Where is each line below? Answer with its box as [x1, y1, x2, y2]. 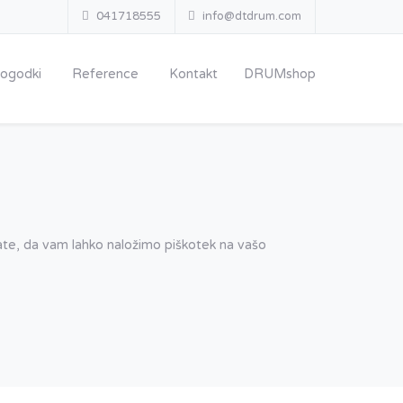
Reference [72, 67, 139, 83]
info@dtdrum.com [202, 9, 301, 24]
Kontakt [169, 67, 218, 83]
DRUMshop [244, 67, 316, 83]
